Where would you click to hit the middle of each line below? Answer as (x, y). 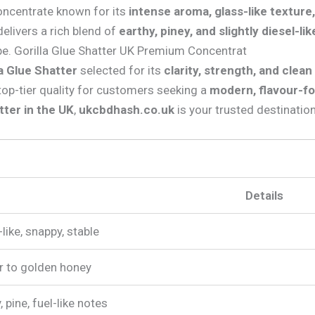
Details (264, 196)
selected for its (121, 70)
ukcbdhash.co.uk (127, 109)
